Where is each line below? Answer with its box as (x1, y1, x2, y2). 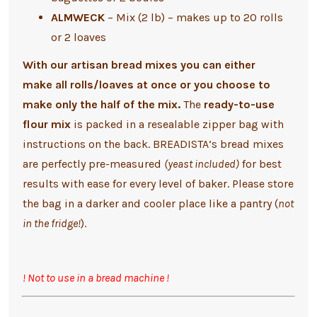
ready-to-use (203, 98, 275, 112)
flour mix (22, 117, 71, 132)
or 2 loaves (50, 30, 106, 45)
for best (238, 157, 282, 171)
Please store (231, 177, 294, 191)
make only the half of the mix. (22, 98, 180, 112)
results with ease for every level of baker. (22, 177, 232, 191)
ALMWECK (50, 11, 108, 25)
